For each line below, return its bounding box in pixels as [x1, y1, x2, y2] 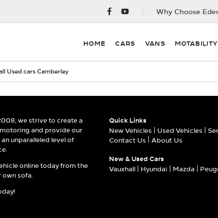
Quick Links [109, 116, 146, 124]
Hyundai [141, 165, 167, 173]
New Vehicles [109, 127, 152, 135]
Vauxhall [109, 165, 135, 173]
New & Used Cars [109, 154, 164, 163]
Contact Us [109, 136, 146, 144]
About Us [151, 136, 182, 144]
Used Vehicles [157, 127, 202, 135]
